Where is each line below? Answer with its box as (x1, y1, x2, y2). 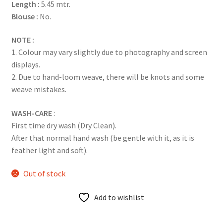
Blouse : (11, 11, 38, 21)
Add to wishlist (94, 192, 144, 203)
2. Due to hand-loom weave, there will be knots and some (11, 72, 204, 82)
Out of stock (23, 168, 66, 179)
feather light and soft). (11, 145, 88, 155)
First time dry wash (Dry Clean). (11, 120, 116, 130)
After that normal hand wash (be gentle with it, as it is (11, 132, 194, 143)
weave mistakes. (11, 84, 66, 95)
